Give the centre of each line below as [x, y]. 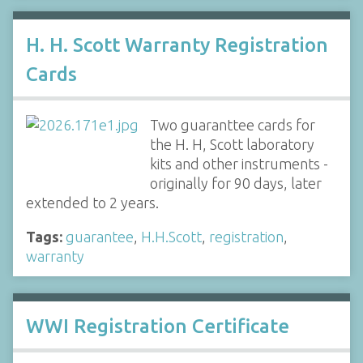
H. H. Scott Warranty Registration [177, 45]
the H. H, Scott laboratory [232, 144]
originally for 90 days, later [235, 183]
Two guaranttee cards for [232, 124]
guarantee [100, 236]
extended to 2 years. [92, 202]
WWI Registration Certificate [158, 326]
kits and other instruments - [239, 163]
